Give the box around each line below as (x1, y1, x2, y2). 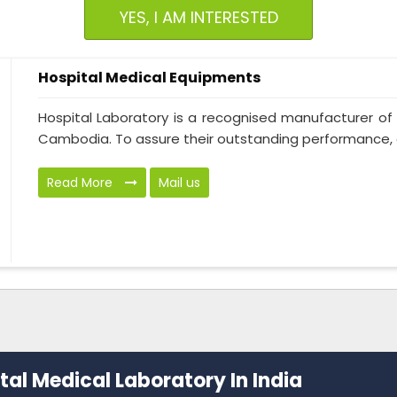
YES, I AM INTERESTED (119, 6, 278, 29)
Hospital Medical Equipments (38, 67, 261, 89)
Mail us (159, 174, 200, 192)
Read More (47, 174, 116, 192)
